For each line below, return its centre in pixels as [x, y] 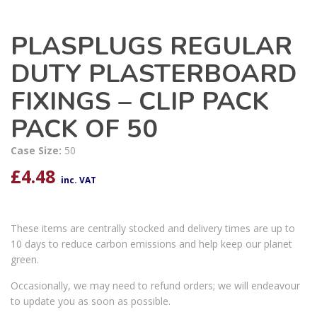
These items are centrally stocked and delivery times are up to [153, 229]
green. [25, 260]
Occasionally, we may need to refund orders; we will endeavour [155, 286]
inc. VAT [79, 180]
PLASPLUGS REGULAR [151, 47]
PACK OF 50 [84, 129]
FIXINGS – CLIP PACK [140, 102]
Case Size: [38, 151]
